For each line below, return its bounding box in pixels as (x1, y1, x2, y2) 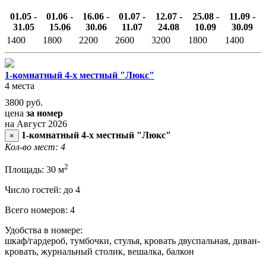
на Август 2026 (5, 118, 67, 129)
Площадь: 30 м (5, 164, 64, 175)
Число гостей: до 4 (5, 185, 80, 195)
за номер (26, 107, 63, 118)
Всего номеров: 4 (5, 205, 75, 216)
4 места (5, 80, 34, 91)
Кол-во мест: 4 (5, 141, 65, 152)
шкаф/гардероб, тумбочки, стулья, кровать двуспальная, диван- (5, 236, 260, 246)
